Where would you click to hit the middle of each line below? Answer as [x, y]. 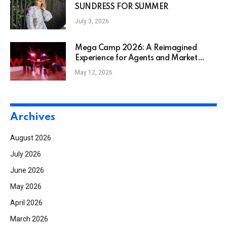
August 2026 [31, 138]
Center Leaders [103, 68]
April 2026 [26, 202]
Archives [33, 117]
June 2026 [27, 170]
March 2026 [29, 219]
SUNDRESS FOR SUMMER [122, 7]
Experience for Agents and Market [136, 58]
